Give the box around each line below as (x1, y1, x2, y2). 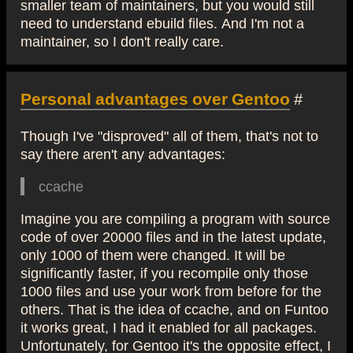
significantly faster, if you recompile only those (20, 265, 308, 280)
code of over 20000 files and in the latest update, (20, 229, 326, 243)
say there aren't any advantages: (20, 146, 225, 161)
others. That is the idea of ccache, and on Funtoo (20, 301, 329, 316)
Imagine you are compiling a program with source (20, 210, 330, 225)
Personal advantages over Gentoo (20, 89, 290, 106)
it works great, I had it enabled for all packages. (20, 319, 317, 334)
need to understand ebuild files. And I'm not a (20, 15, 304, 30)
